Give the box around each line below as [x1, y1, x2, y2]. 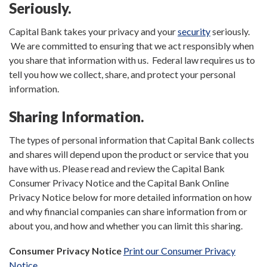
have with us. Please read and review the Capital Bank [9, 162, 225, 174]
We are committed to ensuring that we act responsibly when [9, 39, 254, 51]
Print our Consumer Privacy [123, 244, 235, 256]
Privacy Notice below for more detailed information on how [9, 191, 252, 203]
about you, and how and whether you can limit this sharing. [9, 219, 243, 231]
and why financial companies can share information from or [9, 205, 247, 217]
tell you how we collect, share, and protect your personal [9, 68, 235, 80]
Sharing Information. [9, 107, 144, 125]
